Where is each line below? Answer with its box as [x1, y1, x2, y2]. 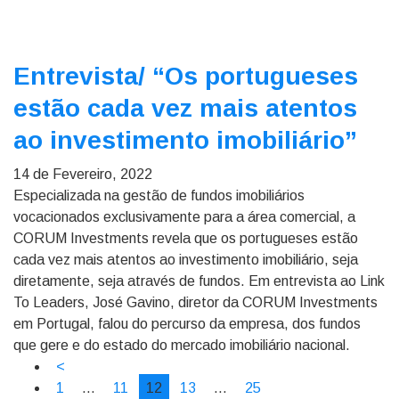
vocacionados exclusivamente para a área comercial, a [13, 209, 355, 224]
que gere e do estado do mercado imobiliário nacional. [13, 338, 350, 353]
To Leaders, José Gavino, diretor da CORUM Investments [13, 295, 378, 310]
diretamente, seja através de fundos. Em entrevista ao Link [13, 273, 385, 289]
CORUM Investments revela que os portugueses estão [13, 231, 358, 246]
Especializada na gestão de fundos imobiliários [13, 188, 305, 203]
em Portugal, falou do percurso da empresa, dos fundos [13, 316, 361, 331]
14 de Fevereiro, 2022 [13, 167, 152, 182]
